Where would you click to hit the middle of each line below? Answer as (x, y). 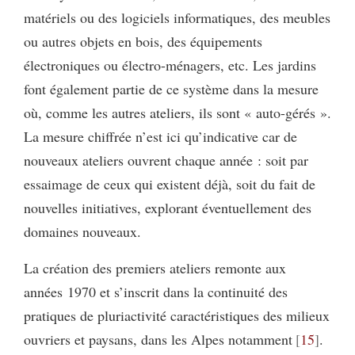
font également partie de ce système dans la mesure (171, 89)
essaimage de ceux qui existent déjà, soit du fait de (170, 184)
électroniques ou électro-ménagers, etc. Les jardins (170, 65)
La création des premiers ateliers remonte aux (155, 268)
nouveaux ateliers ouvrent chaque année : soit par (166, 160)
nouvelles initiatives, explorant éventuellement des (168, 208)
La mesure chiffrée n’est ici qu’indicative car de (160, 136)
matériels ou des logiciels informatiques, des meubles (177, 17)
